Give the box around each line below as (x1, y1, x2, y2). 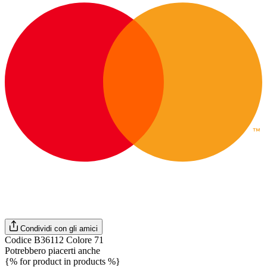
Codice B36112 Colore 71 (5, 235, 104, 245)
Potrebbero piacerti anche (5, 246, 100, 256)
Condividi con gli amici (20, 224, 98, 233)
